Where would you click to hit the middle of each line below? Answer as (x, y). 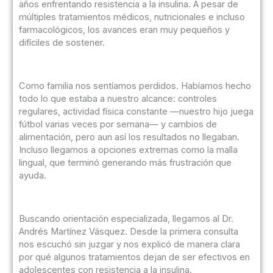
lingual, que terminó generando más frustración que (125, 163)
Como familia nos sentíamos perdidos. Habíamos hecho (135, 86)
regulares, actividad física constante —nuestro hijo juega (136, 112)
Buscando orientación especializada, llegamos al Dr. (126, 219)
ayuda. (32, 176)
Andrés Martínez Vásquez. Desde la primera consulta (128, 232)
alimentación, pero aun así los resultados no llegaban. (129, 137)
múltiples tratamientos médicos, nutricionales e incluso (132, 17)
